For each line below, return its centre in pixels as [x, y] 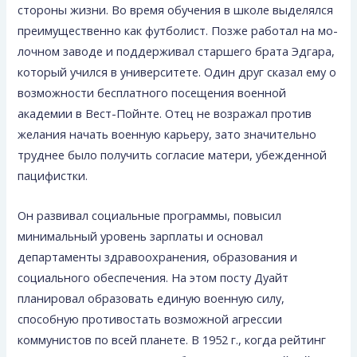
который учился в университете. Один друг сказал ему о [177, 72]
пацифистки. [53, 176]
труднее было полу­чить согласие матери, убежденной [173, 155]
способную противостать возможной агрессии [150, 318]
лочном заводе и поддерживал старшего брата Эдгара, [177, 51]
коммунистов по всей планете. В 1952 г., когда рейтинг [172, 339]
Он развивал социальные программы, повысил [150, 215]
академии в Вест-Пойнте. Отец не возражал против [165, 114]
